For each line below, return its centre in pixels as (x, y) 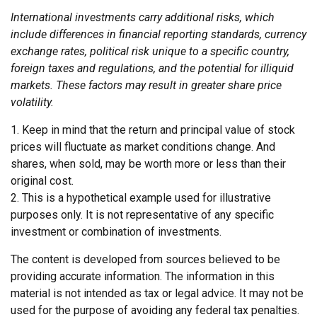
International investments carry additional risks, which (143, 17)
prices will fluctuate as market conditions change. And (143, 146)
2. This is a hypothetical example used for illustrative (141, 197)
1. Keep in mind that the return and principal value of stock (153, 129)
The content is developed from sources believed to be (145, 259)
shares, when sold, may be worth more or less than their (148, 163)
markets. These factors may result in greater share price (146, 85)
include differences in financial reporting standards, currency (158, 34)
